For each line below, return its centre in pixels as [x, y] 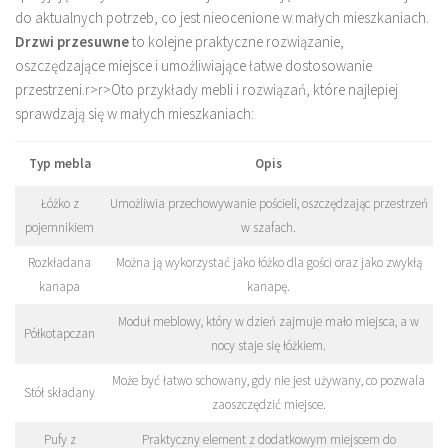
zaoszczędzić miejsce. [268, 404]
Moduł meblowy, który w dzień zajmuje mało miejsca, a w [268, 321]
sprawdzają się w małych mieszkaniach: [134, 113]
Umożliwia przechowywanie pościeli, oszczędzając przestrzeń [268, 203]
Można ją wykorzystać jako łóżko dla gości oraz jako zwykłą [268, 262]
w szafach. [268, 227]
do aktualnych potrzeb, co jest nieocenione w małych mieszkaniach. [222, 17]
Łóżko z [59, 203]
